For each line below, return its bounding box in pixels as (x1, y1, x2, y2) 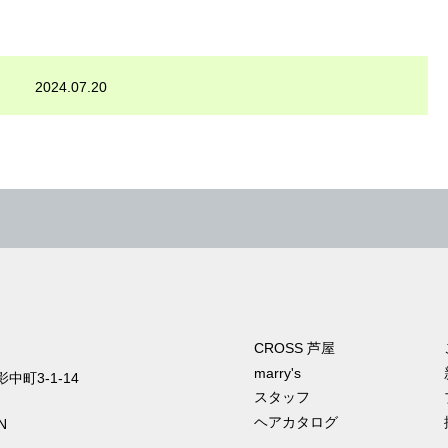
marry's (254, 364, 301, 381)
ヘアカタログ (254, 413, 338, 430)
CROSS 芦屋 (254, 340, 335, 357)
